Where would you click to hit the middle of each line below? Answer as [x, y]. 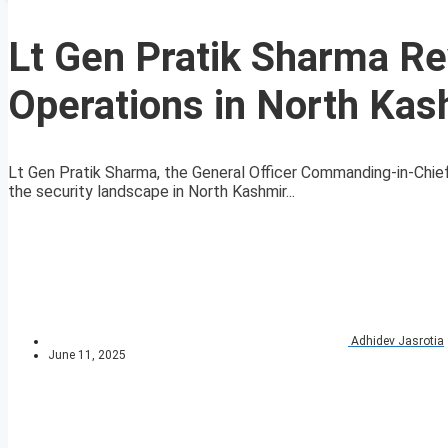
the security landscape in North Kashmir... [151, 192]
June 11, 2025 [87, 355]
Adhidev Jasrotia [397, 341]
